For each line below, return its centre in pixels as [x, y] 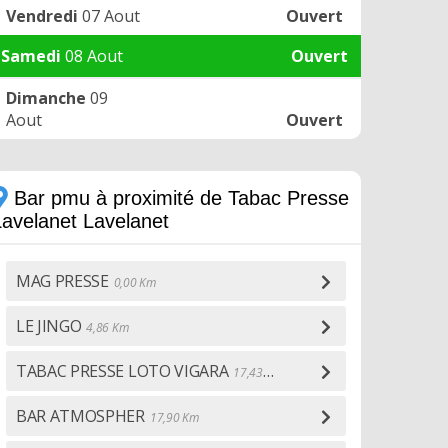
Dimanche [46, 98]
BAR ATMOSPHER [80, 416]
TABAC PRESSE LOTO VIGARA [122, 371]
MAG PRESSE [62, 281]
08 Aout [92, 56]
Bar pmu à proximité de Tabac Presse [178, 198]
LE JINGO [49, 326]
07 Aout [109, 16]
